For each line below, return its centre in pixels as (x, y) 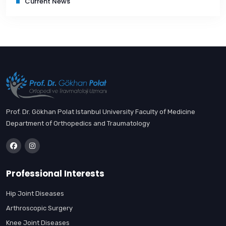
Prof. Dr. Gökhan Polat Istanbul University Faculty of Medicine (101, 111)
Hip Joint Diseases (35, 193)
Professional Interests (55, 173)
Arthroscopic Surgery (39, 208)
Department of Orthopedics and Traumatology (78, 123)
